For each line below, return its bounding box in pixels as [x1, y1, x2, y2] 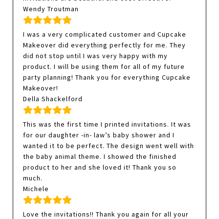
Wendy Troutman [23, 4, 79, 14]
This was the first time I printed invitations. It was [23, 120, 192, 129]
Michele [23, 184, 49, 194]
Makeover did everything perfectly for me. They [23, 41, 186, 50]
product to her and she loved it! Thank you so [23, 163, 177, 172]
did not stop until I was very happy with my [23, 51, 168, 61]
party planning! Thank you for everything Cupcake [23, 73, 191, 82]
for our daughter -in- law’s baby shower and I [23, 131, 175, 140]
